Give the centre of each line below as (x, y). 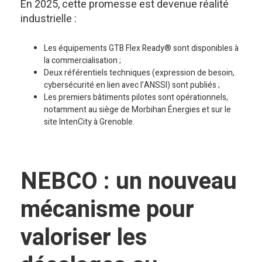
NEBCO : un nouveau (129, 182)
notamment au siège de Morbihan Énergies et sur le (137, 110)
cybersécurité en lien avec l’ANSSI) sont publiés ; (132, 85)
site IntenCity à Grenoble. (89, 122)
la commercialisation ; (82, 61)
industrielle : (49, 19)
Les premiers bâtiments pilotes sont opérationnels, (136, 97)
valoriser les (84, 238)
